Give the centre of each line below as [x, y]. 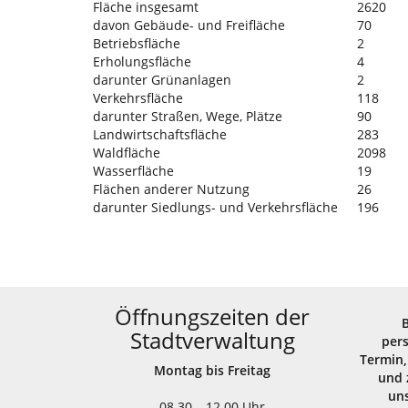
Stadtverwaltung [212, 340]
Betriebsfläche [137, 43]
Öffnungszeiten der [213, 316]
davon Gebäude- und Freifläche [189, 25]
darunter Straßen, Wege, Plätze [188, 116]
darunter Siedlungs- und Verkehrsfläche [215, 207]
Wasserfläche [133, 171]
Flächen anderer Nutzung [171, 189]
